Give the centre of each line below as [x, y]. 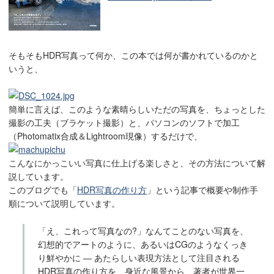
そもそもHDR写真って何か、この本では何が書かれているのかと [133, 55]
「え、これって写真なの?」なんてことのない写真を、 [143, 231]
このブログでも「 [43, 190]
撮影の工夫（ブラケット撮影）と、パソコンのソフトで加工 [124, 123]
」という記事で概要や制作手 [202, 190]
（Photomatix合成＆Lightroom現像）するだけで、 [106, 136]
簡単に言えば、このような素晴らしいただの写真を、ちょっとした [137, 109]
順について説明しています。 [64, 203]
